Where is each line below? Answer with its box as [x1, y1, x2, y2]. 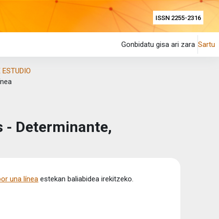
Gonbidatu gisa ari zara [121, 40, 195, 49]
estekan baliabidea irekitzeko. [38, 175, 134, 183]
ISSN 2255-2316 [155, 14, 201, 22]
